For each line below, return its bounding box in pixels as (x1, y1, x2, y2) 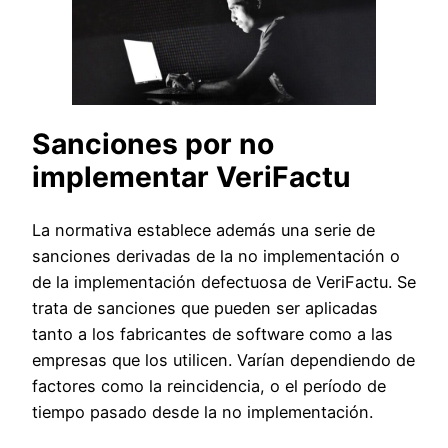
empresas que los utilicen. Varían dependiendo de (32, 350, 415, 371)
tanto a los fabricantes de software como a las (32, 324, 393, 345)
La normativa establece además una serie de (32, 220, 375, 241)
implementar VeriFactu (32, 160, 351, 195)
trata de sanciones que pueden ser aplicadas (32, 298, 378, 319)
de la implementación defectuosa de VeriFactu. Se (32, 272, 416, 293)
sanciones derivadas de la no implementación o (32, 246, 400, 267)
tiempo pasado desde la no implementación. (32, 402, 373, 423)
